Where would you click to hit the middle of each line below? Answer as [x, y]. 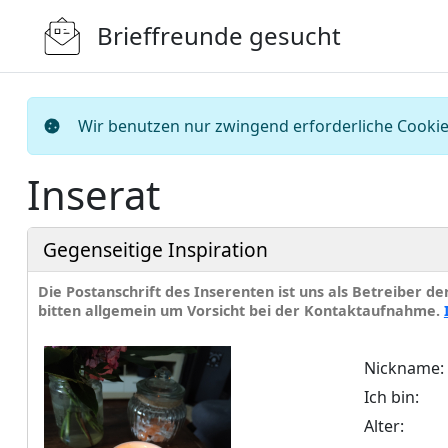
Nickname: [403, 368]
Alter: [383, 426]
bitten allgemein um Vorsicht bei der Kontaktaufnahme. [240, 310]
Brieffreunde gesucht [218, 35]
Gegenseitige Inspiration [155, 249]
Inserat [93, 194]
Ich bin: [391, 397]
